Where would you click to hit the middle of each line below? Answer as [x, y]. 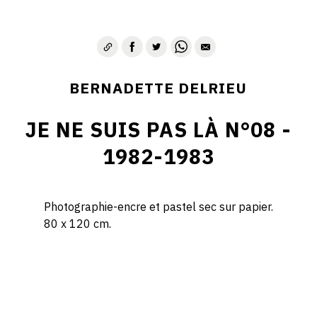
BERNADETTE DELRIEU [158, 88]
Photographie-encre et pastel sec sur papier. [158, 206]
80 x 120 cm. [77, 223]
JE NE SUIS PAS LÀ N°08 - [158, 129]
